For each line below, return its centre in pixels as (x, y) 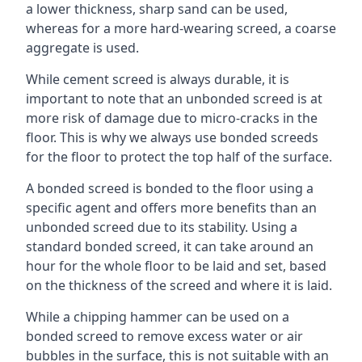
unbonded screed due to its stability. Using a (162, 227)
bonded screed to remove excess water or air (164, 336)
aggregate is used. (82, 48)
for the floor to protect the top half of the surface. (179, 157)
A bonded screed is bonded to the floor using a (170, 188)
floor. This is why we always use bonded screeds (172, 137)
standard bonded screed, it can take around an (170, 246)
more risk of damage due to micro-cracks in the (172, 118)
